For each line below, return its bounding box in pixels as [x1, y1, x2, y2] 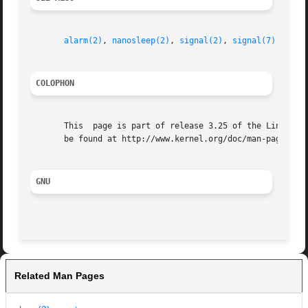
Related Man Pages [14, 270, 104, 282]
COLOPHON [36, 78, 75, 89]
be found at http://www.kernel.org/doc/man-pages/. [30, 134, 300, 144]
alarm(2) [64, 36, 103, 46]
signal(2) [179, 36, 223, 46]
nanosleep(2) [112, 36, 170, 46]
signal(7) [232, 36, 276, 46]
